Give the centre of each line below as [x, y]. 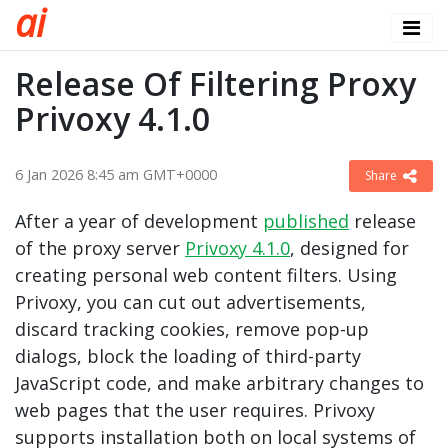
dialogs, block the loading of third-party [188, 356]
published [306, 221]
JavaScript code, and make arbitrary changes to [219, 383]
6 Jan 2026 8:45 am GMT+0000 [116, 174]
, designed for [349, 248]
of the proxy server [100, 248]
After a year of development [139, 221]
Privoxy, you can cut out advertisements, [190, 302]
